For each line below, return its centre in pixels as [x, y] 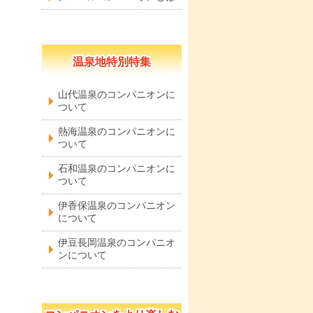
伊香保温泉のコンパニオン [117, 206]
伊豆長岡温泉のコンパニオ [117, 243]
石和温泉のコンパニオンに [117, 169]
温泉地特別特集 [112, 62]
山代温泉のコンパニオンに [117, 95]
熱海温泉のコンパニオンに [117, 132]
